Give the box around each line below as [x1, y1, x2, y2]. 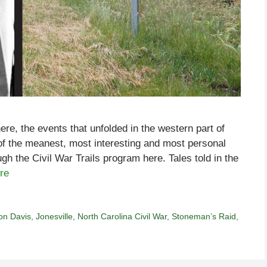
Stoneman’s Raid [172, 212, 237, 222]
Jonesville [36, 212, 73, 222]
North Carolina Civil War [77, 212, 167, 222]
